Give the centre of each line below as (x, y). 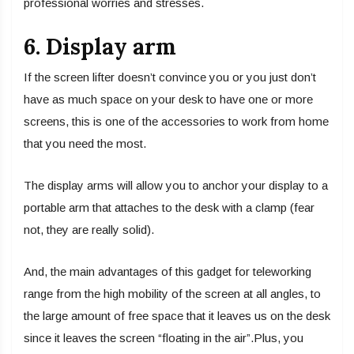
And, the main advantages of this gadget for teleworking (168, 272)
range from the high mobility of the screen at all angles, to (172, 294)
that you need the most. (85, 144)
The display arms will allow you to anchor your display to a (176, 186)
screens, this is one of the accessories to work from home (176, 122)
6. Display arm (100, 47)
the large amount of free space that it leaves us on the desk (177, 316)
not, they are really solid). (89, 230)
